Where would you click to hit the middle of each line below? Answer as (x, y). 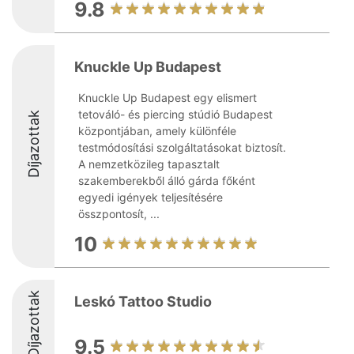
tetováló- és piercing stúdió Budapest (175, 114)
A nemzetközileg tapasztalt (149, 164)
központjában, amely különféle (157, 131)
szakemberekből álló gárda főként (167, 181)
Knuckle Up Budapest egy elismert (168, 98)
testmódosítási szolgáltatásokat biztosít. (182, 147)
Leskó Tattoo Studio (143, 301)
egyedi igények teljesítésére (151, 197)
